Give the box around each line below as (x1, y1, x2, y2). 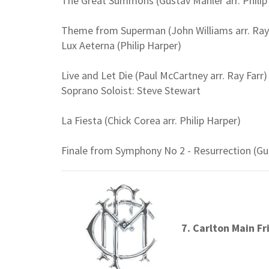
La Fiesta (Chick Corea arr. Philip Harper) (61, 113, 241, 128)
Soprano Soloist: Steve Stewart (61, 83, 201, 98)
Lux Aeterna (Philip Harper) (61, 38, 181, 53)
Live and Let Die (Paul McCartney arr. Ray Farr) (61, 68, 267, 83)
